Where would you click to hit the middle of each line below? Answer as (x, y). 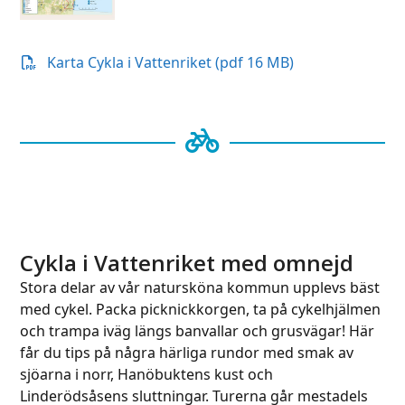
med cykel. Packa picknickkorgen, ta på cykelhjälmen (201, 309)
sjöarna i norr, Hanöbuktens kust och (147, 374)
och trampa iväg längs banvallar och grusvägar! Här (198, 330)
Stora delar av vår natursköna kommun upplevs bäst (200, 287)
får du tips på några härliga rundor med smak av (187, 352)
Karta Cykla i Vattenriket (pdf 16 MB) (171, 63)
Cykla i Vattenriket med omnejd (187, 262)
